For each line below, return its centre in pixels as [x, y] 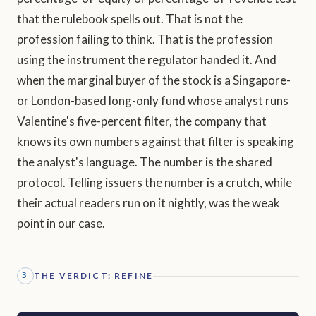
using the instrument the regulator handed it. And [147, 60]
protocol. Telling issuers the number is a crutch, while [154, 183]
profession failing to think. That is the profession [145, 39]
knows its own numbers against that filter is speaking [156, 142]
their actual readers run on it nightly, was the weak [148, 203]
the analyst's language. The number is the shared [145, 162]
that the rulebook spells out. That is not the [130, 19]
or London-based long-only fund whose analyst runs [153, 101]
